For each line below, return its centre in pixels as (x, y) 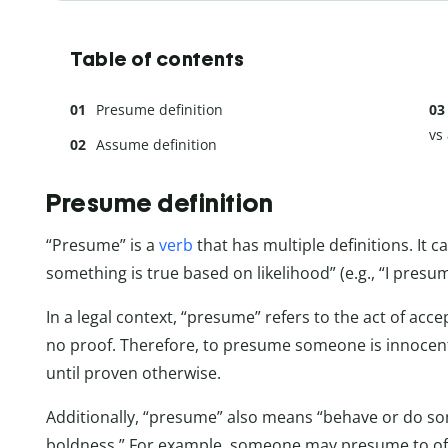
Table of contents (157, 58)
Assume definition (156, 144)
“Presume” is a (102, 245)
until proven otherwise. (133, 373)
